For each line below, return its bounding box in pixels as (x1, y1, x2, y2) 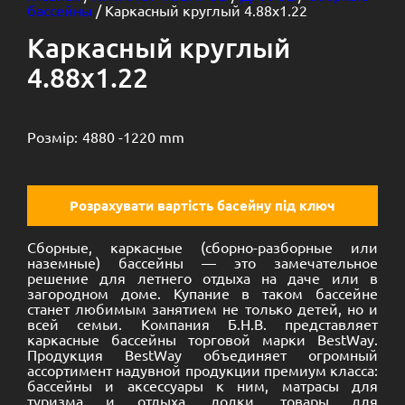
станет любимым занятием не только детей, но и (27, 299, 378, 317)
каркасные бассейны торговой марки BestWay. (27, 330, 378, 348)
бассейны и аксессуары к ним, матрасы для (27, 376, 378, 394)
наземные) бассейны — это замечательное (27, 253, 378, 271)
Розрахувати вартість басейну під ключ (70, 196, 335, 214)
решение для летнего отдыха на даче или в (27, 268, 378, 287)
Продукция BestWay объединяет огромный (27, 345, 378, 363)
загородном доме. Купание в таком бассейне (27, 284, 378, 302)
